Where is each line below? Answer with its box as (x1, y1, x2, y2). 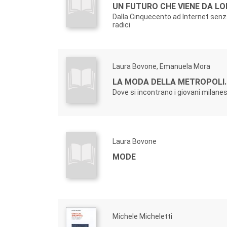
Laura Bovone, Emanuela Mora (112, 62, 210, 70)
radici (112, 21, 130, 29)
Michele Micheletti (112, 212, 172, 220)
